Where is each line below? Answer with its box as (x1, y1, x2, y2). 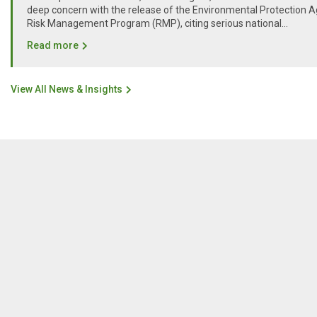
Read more (27, 39, 79, 51)
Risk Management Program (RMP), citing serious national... (27, 17, 288, 29)
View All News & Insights (11, 83, 122, 95)
